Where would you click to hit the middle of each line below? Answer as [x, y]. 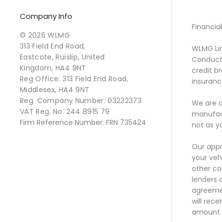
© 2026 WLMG [45, 35]
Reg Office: [40, 79]
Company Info [46, 16]
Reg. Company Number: [63, 100]
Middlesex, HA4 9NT [55, 89]
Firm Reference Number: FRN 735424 [83, 122]
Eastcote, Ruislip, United [62, 57]
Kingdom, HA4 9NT [53, 68]
